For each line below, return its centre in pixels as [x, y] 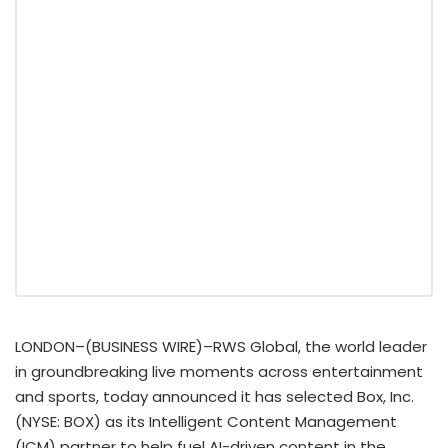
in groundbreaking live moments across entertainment [219, 371]
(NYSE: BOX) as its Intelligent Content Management [206, 421]
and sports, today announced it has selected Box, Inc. [214, 396]
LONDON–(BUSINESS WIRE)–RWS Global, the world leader [221, 346]
